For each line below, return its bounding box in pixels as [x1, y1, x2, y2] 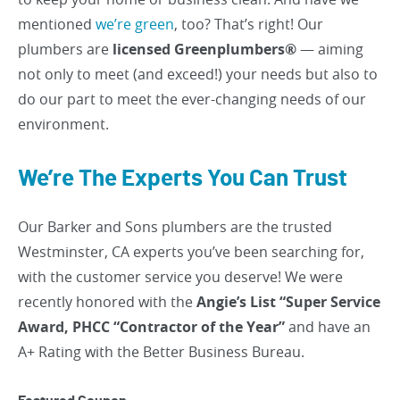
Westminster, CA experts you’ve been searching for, [18, 242, 364, 262]
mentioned [18, 14, 96, 34]
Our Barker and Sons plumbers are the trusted [18, 217, 332, 237]
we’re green [96, 14, 174, 34]
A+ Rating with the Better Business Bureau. [18, 342, 304, 362]
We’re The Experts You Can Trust [18, 167, 347, 190]
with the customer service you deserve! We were [18, 267, 343, 287]
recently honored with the [18, 292, 196, 312]
